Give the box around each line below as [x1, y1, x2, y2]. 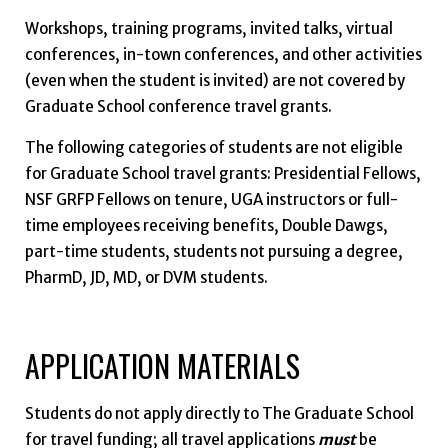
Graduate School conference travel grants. [24, 97, 332, 117]
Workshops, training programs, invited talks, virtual [24, 19, 393, 39]
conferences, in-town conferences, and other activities [24, 45, 422, 65]
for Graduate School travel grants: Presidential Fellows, [24, 164, 421, 184]
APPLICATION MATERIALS [24, 343, 300, 389]
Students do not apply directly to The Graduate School [24, 403, 414, 423]
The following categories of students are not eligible [24, 138, 403, 158]
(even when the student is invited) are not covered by [24, 71, 405, 91]
